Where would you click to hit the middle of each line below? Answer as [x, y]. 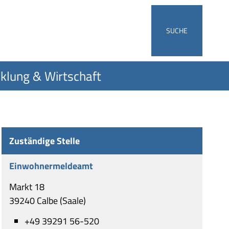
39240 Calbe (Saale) [47, 200]
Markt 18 [27, 187]
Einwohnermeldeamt [51, 166]
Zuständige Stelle [44, 141]
